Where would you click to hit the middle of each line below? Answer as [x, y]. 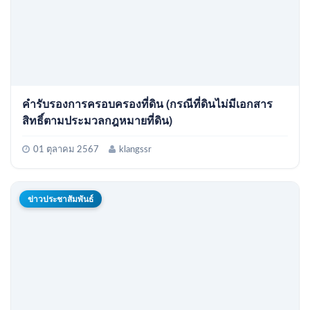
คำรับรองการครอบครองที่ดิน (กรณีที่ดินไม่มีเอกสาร [147, 103]
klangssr [135, 149]
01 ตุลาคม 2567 [66, 149]
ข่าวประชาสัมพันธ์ [61, 198]
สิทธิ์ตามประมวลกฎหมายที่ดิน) [97, 120]
